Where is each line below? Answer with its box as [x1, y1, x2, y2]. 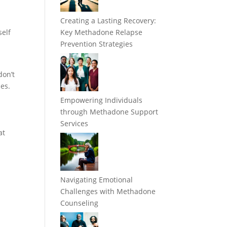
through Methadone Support [60, 107, 159, 117]
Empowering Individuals [60, 95, 143, 105]
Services [60, 119, 89, 129]
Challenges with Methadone [60, 186, 156, 197]
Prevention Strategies [60, 39, 133, 49]
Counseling [60, 198, 99, 208]
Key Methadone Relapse [60, 27, 143, 37]
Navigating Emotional [60, 175, 133, 185]
